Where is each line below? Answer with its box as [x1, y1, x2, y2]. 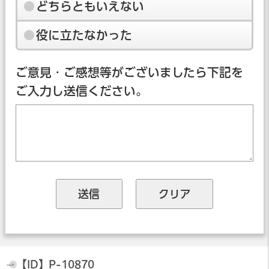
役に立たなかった [36, 29, 133, 41]
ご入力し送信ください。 [15, 85, 148, 97]
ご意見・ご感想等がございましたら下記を [15, 66, 243, 78]
